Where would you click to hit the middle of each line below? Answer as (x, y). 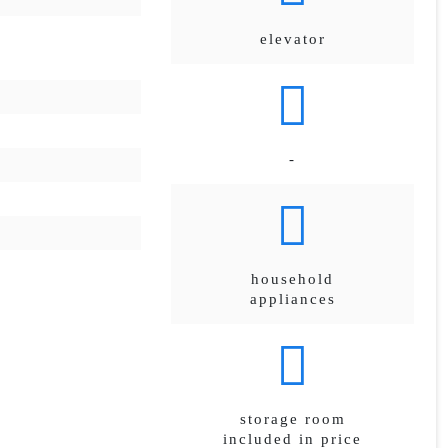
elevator (292, 39)
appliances (292, 299)
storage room (292, 419)
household (293, 279)
